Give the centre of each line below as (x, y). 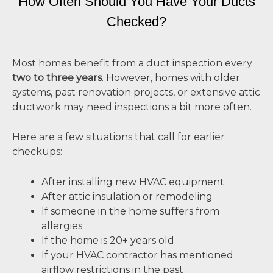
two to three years (57, 77)
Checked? (136, 21)
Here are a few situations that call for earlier (119, 137)
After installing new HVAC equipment (133, 182)
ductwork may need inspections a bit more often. (132, 107)
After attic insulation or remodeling (127, 196)
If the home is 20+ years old (108, 240)
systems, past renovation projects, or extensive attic (136, 92)
